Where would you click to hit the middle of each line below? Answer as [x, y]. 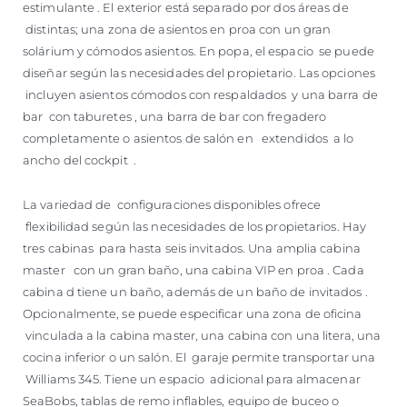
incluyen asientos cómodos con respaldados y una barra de [200, 94]
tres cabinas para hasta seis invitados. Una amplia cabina [192, 248]
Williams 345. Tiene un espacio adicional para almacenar [192, 378]
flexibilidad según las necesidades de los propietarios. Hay [195, 226]
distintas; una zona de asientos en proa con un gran [177, 29]
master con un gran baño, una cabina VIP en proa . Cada [194, 269]
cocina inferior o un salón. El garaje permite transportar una [199, 357]
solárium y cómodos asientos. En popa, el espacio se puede [199, 50]
